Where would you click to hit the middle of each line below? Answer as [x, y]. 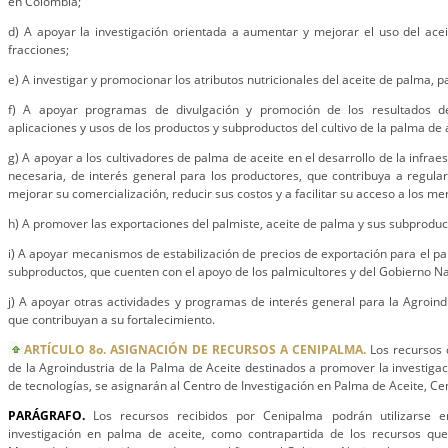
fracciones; [38, 49]
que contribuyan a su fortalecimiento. [111, 319]
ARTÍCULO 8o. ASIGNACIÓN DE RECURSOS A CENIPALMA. [195, 349]
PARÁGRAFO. [51, 415]
